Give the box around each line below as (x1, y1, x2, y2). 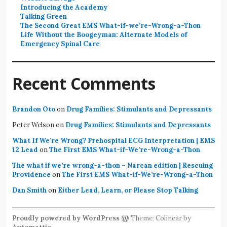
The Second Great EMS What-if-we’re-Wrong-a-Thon (20, 21, 201, 30)
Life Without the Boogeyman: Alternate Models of (20, 30, 187, 39)
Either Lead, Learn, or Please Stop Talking (58, 185, 198, 195)
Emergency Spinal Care (20, 39, 100, 48)
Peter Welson (12, 120, 54, 129)
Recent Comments (12, 72, 156, 94)
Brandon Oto (12, 104, 55, 113)
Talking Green (20, 12, 67, 21)
